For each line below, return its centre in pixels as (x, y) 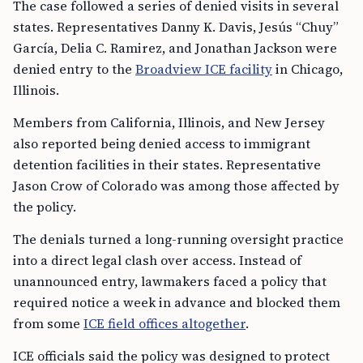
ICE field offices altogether (164, 324)
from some (48, 324)
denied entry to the (74, 69)
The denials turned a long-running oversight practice (178, 239)
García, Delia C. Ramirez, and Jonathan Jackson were (175, 48)
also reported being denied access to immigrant (162, 144)
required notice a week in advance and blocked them (177, 303)
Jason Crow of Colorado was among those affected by (176, 186)
